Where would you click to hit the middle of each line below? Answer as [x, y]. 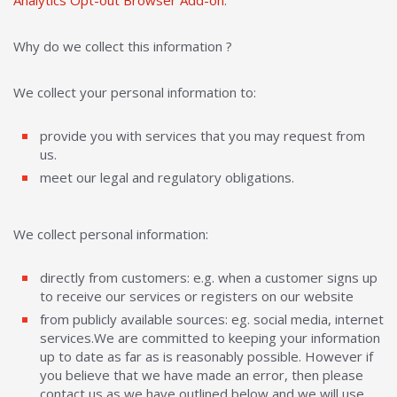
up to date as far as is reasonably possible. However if [206, 356]
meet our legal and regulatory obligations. [167, 177]
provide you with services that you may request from [202, 136]
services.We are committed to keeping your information [210, 338]
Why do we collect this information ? [123, 46]
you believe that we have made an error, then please [202, 375]
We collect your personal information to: [135, 92]
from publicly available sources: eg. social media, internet [212, 319]
